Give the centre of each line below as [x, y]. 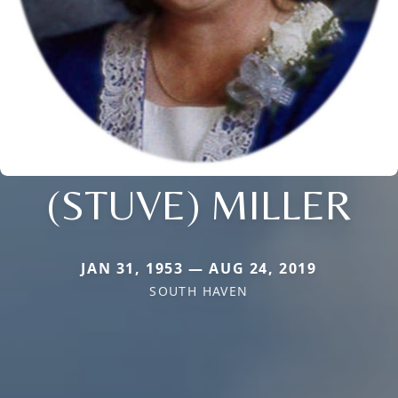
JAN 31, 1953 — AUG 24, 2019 [199, 268]
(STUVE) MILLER [199, 204]
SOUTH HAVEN [199, 291]
